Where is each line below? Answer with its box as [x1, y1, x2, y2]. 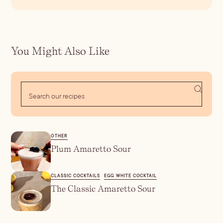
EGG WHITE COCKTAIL [104, 172, 157, 180]
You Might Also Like [11, 44, 110, 58]
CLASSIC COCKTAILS [51, 172, 100, 180]
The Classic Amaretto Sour [51, 183, 156, 194]
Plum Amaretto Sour [51, 143, 131, 154]
